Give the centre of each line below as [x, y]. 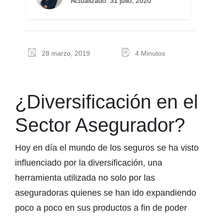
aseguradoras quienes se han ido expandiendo [106, 193]
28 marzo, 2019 [66, 53]
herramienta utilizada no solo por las [85, 178]
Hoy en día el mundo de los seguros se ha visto [107, 148]
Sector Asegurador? [100, 125]
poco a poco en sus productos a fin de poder [101, 208]
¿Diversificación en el [107, 102]
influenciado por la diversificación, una [89, 163]
